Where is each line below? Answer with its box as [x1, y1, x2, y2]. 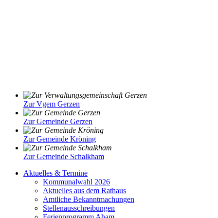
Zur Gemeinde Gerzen [23, 117, 92, 126]
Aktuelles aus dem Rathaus [43, 186, 126, 195]
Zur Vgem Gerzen [23, 100, 80, 109]
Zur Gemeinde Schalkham [23, 152, 104, 161]
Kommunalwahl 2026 [43, 178, 110, 186]
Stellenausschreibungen [43, 204, 115, 213]
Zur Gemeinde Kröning [23, 135, 96, 144]
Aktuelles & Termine [23, 169, 88, 178]
